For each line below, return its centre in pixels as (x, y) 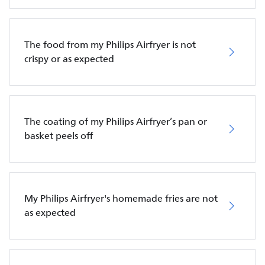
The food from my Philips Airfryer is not (110, 45)
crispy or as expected (69, 59)
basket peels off (59, 136)
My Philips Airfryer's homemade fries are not (121, 198)
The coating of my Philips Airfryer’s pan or (116, 122)
